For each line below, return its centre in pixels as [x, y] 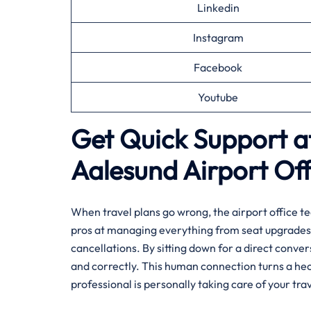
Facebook [218, 67]
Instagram [218, 37]
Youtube [218, 97]
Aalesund [124, 170]
